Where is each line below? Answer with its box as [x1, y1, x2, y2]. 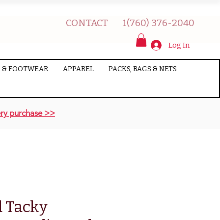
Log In [168, 41, 190, 50]
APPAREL [62, 65, 94, 74]
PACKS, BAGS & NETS [108, 65, 177, 74]
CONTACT [66, 17, 108, 28]
